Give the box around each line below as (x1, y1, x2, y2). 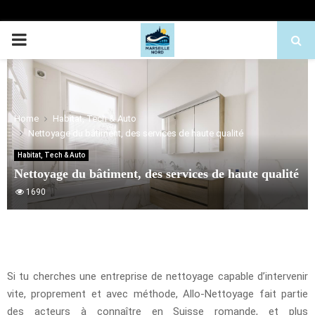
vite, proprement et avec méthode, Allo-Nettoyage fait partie (7, 287, 308, 300)
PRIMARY (11, 30, 82, 49)
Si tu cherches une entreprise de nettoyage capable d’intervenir (7, 269, 308, 283)
